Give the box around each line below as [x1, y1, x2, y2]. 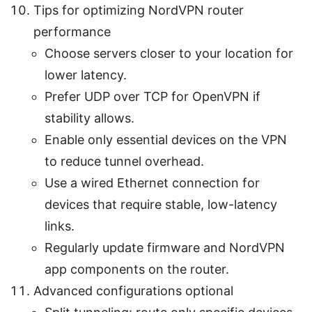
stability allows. [45, 110, 134, 125]
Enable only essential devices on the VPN [45, 132, 287, 147]
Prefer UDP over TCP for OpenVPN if [45, 88, 260, 104]
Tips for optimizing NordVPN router [33, 2, 244, 17]
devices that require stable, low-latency [45, 196, 277, 212]
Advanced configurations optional [33, 283, 233, 298]
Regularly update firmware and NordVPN [45, 240, 285, 255]
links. [45, 218, 75, 233]
